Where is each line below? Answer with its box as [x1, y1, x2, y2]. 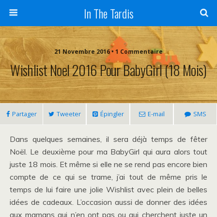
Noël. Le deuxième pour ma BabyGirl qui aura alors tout [10, 147, 207, 156]
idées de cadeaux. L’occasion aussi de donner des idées [10, 197, 207, 207]
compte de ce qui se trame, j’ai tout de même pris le [10, 172, 207, 182]
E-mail [147, 109, 165, 118]
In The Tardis [83, 4, 134, 22]
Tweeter [56, 109, 81, 118]
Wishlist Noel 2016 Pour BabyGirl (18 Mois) [10, 60, 207, 80]
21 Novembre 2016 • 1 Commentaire [54, 47, 163, 56]
